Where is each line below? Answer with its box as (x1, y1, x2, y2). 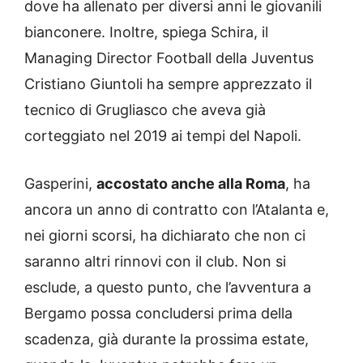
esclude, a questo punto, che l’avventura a (24, 279, 311, 297)
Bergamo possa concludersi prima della (24, 305, 293, 322)
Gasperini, (24, 175, 96, 193)
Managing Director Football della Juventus (24, 49, 314, 67)
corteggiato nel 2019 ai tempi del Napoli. (24, 127, 301, 145)
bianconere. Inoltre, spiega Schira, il (24, 23, 268, 41)
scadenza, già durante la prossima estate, (24, 331, 309, 348)
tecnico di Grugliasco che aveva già (24, 101, 266, 119)
